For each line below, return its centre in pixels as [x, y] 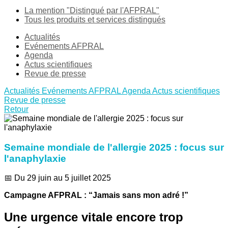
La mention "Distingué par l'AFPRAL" [92, 10]
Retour [16, 109]
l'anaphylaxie [35, 158]
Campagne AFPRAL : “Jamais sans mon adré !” [96, 195]
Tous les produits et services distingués [95, 20]
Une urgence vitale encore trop [94, 217]
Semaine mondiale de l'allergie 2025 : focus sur [114, 147]
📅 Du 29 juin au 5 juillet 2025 [58, 178]
